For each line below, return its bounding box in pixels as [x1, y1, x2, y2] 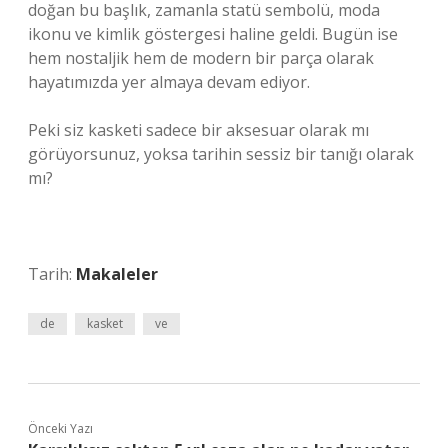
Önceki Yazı [28, 420, 93, 437]
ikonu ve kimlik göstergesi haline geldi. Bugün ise [28, 23, 398, 45]
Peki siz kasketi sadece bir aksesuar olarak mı [28, 119, 369, 141]
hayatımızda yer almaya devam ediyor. [28, 71, 310, 93]
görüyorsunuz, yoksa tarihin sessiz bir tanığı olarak [28, 143, 414, 165]
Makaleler [76, 263, 158, 285]
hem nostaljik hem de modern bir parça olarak [28, 47, 374, 69]
